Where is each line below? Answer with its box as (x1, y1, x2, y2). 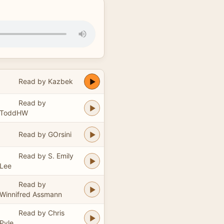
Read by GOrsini (18, 129, 71, 138)
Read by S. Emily (18, 151, 73, 160)
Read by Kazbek (18, 76, 73, 85)
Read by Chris (18, 208, 64, 217)
